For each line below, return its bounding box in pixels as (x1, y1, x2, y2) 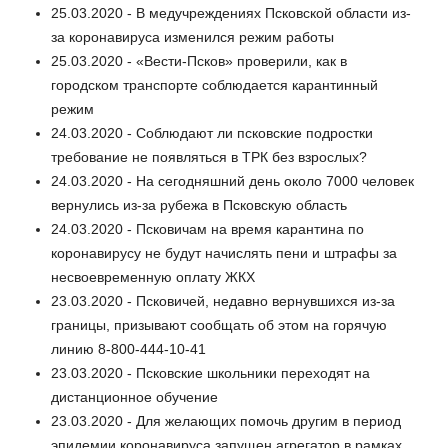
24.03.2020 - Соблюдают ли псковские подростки (51, 124, 373, 141)
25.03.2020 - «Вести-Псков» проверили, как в (51, 52, 347, 69)
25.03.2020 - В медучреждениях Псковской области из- (51, 4, 411, 21)
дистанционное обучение (51, 388, 218, 405)
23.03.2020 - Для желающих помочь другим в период (51, 412, 401, 429)
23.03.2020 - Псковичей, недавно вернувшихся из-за (51, 292, 395, 309)
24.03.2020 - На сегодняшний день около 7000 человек (51, 172, 414, 189)
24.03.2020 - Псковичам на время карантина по (51, 220, 364, 237)
